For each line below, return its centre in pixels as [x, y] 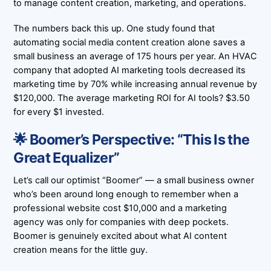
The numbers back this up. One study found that [114, 28]
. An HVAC [236, 56]
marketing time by [52, 84]
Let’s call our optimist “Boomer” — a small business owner [134, 181]
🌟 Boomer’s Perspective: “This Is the [132, 139]
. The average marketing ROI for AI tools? [139, 98]
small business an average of [75, 56]
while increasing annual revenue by [183, 84]
